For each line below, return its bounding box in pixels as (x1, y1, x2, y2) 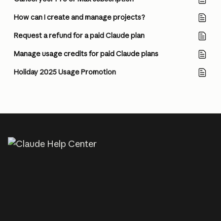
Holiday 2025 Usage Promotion (14, 68, 116, 76)
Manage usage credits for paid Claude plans (14, 49, 158, 58)
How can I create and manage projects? (14, 13, 145, 22)
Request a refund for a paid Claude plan (14, 31, 145, 40)
